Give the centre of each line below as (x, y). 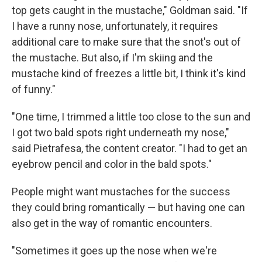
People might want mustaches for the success (121, 192)
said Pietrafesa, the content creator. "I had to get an (130, 148)
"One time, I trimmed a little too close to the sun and (131, 117)
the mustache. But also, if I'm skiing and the (112, 58)
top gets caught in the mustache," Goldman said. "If (130, 10)
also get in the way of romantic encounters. (112, 223)
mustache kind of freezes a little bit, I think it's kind (129, 73)
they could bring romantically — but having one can (128, 207)
